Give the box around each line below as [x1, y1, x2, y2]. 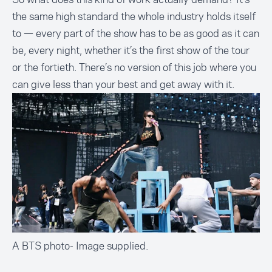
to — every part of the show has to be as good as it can [12, 26, 259, 41]
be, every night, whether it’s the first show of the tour [12, 43, 250, 58]
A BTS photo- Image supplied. [12, 238, 148, 253]
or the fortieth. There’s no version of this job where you [12, 60, 256, 75]
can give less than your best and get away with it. [12, 77, 234, 92]
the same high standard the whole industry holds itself [12, 9, 256, 24]
